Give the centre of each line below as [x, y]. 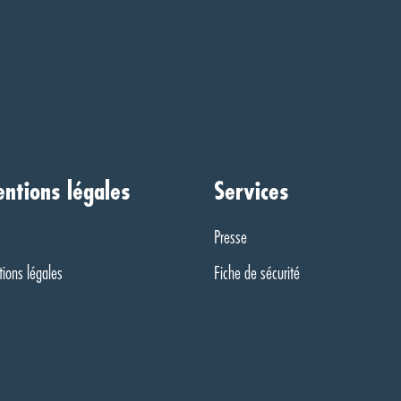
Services [252, 192]
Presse [230, 238]
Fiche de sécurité [257, 273]
